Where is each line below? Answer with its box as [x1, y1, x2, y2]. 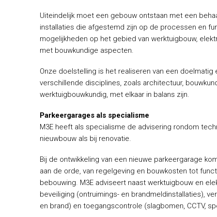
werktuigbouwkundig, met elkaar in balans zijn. [40, 90, 189, 99]
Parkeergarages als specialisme [40, 110, 149, 120]
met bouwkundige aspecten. [40, 46, 134, 55]
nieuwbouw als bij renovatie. [40, 134, 131, 143]
